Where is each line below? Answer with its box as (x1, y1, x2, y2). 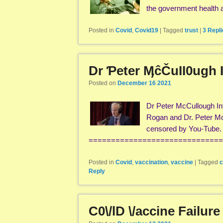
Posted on (89, 80, 117, 87)
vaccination (135, 158, 168, 166)
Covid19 (135, 27, 158, 34)
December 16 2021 (117, 80, 171, 87)
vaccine (171, 158, 193, 166)
